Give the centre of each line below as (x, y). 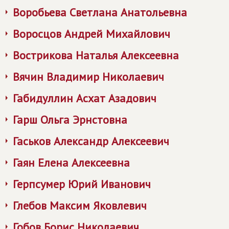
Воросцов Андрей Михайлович (91, 34)
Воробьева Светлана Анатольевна (100, 12)
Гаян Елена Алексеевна (71, 163)
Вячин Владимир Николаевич (88, 77)
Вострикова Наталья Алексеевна (96, 55)
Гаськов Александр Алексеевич (91, 141)
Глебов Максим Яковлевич (80, 205)
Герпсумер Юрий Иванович (82, 184)
